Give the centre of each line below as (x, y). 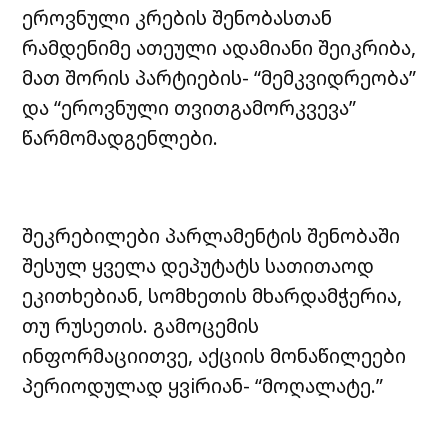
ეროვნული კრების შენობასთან (177, 17)
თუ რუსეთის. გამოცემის (141, 326)
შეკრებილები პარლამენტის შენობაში (211, 236)
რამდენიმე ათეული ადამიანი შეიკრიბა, (219, 47)
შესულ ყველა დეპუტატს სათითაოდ (198, 266)
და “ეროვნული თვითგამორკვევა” (189, 107)
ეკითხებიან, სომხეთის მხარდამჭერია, (212, 296)
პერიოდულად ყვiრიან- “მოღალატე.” (203, 386)
